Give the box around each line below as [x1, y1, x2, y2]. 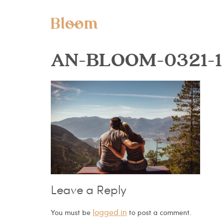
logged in [93, 206, 127, 218]
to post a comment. [127, 207, 192, 218]
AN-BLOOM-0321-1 [51, 48, 222, 73]
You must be [51, 207, 93, 218]
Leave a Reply [51, 185, 126, 198]
